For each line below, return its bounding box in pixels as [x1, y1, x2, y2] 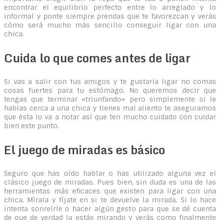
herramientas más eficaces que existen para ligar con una [4, 186, 216, 195]
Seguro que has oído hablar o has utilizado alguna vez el [4, 168, 216, 178]
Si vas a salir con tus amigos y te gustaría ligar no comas [4, 77, 216, 86]
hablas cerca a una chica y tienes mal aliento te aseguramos [4, 104, 216, 113]
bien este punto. [4, 121, 59, 131]
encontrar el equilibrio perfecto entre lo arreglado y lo [4, 3, 216, 12]
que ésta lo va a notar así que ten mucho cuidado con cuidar [4, 112, 216, 122]
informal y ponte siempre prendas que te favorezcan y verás [4, 12, 216, 21]
